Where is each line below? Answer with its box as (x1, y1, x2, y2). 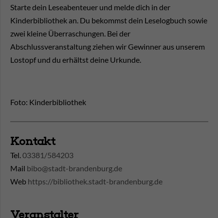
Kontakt (10, 135, 55, 148)
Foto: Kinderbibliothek (10, 97, 86, 107)
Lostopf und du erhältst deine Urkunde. (10, 55, 141, 65)
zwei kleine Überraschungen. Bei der (10, 29, 130, 38)
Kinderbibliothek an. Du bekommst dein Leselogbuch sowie (10, 16, 207, 25)
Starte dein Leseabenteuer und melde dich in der (10, 2, 170, 12)
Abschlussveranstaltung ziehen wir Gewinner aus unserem (10, 42, 205, 52)
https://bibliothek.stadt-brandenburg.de (28, 177, 163, 186)
